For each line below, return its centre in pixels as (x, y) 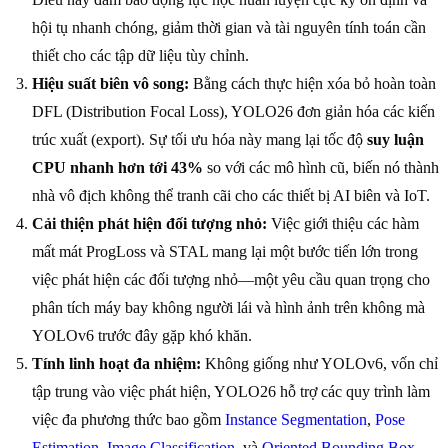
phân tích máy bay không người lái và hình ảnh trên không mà (228, 308)
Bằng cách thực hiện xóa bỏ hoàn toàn (312, 84)
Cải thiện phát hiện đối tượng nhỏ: (149, 224)
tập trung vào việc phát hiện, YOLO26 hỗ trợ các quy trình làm (231, 392)
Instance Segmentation (296, 420)
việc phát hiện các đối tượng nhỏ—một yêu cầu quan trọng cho (231, 280)
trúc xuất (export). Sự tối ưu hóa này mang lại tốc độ (199, 140)
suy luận (395, 140)
